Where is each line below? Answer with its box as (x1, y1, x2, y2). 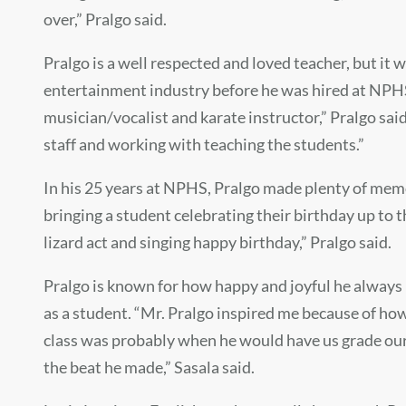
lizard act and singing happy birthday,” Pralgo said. (43, 232, 391, 253)
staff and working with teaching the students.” (43, 134, 364, 155)
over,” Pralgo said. (43, 9, 167, 30)
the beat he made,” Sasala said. (43, 357, 255, 378)
